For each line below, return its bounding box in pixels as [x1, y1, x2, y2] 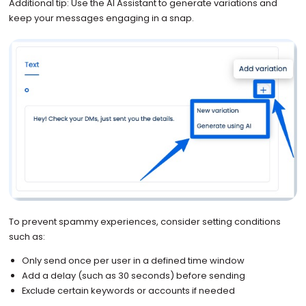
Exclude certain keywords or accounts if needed [22, 283, 236, 297]
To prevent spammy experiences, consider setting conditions [8, 214, 281, 228]
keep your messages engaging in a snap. [8, 11, 194, 25]
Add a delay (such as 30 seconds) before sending [22, 268, 246, 282]
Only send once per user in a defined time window [22, 253, 245, 267]
